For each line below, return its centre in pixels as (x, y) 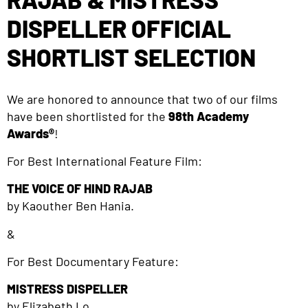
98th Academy (209, 116)
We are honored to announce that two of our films (142, 99)
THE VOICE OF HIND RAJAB (80, 189)
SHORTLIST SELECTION (131, 57)
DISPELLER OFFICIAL (119, 28)
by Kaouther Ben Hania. (70, 206)
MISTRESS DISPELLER (67, 289)
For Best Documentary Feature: (93, 261)
